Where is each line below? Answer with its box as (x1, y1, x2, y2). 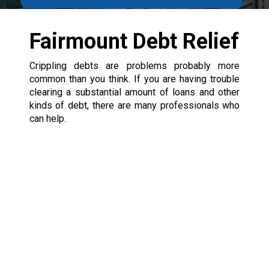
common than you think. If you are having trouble (29, 73, 240, 85)
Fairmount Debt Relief (29, 28, 239, 54)
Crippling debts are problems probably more (29, 59, 240, 71)
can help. (29, 112, 66, 124)
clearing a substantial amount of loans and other (29, 86, 240, 98)
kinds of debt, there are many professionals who (29, 99, 240, 111)
